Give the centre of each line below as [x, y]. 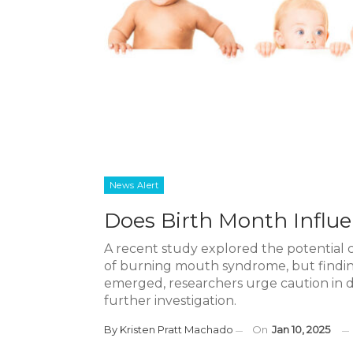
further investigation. [170, 301]
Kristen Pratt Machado [176, 330]
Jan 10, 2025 [301, 330]
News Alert [134, 186]
